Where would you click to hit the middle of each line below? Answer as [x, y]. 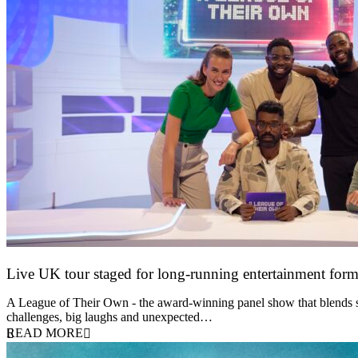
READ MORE [45, 332]
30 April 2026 [41, 288]
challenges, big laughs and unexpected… [109, 316]
